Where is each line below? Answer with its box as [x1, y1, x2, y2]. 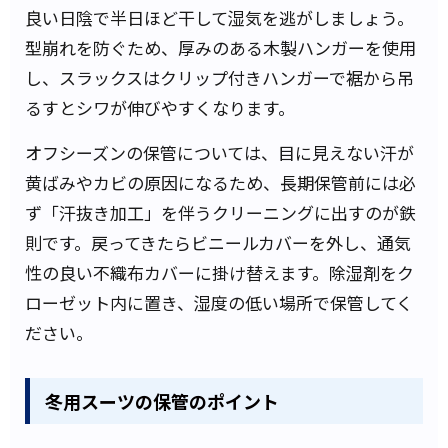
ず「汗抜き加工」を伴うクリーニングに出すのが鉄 [25, 200, 416, 226]
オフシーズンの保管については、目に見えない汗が [25, 140, 414, 166]
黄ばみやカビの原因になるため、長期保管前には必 [25, 170, 416, 196]
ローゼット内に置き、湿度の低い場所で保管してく [25, 290, 413, 316]
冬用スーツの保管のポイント [45, 387, 279, 414]
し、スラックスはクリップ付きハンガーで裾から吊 [25, 65, 414, 91]
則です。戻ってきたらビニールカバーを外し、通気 [25, 230, 411, 256]
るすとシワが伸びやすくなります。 [25, 95, 295, 121]
